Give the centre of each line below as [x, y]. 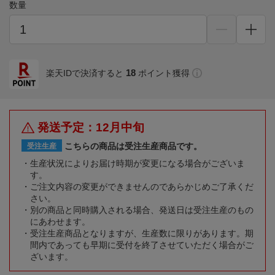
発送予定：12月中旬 [91, 128]
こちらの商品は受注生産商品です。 [133, 146]
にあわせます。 [60, 222]
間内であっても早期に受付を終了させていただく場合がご [142, 245]
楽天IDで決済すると [85, 73]
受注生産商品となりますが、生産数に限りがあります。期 [142, 234]
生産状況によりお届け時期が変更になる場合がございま [137, 164]
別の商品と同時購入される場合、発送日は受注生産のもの [142, 210]
